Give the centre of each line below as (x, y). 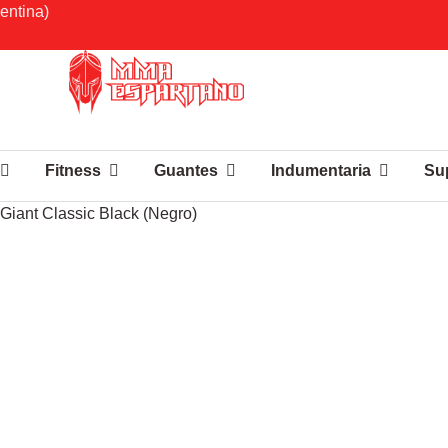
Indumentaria (320, 170)
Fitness (72, 170)
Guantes (185, 170)
